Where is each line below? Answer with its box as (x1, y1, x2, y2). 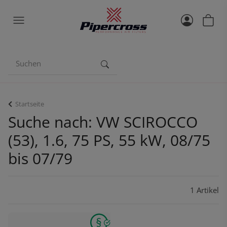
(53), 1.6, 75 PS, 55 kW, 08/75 (8, 130, 210, 150)
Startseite (15, 99, 44, 108)
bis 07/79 (8, 148, 72, 169)
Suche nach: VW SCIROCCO (8, 111, 198, 132)
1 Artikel (190, 185, 219, 195)
